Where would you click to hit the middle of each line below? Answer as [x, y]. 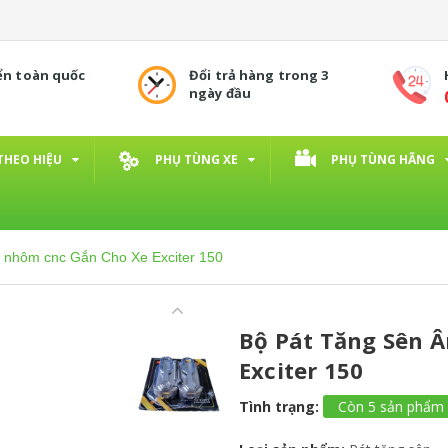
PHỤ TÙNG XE [196, 159]
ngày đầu [220, 93]
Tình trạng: [279, 406]
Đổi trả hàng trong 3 [259, 75]
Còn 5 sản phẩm [391, 406]
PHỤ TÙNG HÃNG [383, 159]
